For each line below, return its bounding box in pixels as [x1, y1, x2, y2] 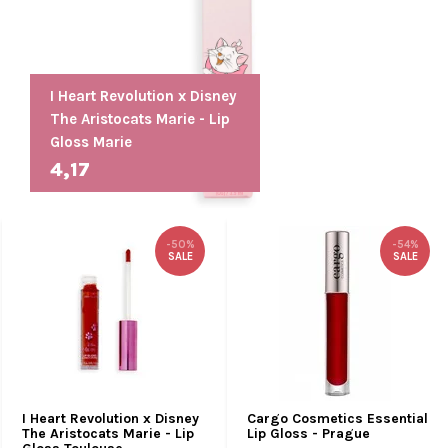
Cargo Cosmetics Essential [247, 409, 428, 427]
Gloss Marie [50, 132, 132, 151]
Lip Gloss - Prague [247, 424, 370, 442]
